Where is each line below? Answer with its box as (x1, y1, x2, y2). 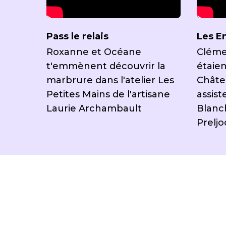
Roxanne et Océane (46, 46, 141, 58)
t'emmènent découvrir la (46, 61, 165, 72)
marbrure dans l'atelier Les (46, 75, 174, 86)
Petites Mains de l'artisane (46, 89, 170, 100)
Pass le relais (46, 31, 108, 42)
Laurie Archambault (46, 103, 142, 114)
